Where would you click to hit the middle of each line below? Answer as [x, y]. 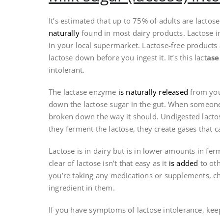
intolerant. [67, 70]
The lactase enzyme [83, 92]
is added [183, 163]
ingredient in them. [82, 188]
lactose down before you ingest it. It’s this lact [128, 58]
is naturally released [153, 92]
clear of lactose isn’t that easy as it [109, 163]
